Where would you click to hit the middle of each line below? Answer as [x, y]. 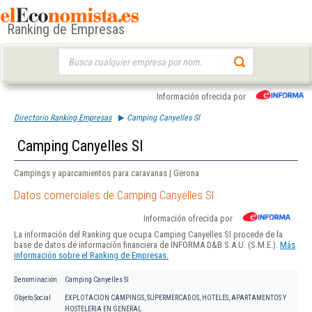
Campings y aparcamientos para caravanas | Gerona [107, 173]
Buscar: [71, 54]
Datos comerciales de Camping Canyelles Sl [114, 195]
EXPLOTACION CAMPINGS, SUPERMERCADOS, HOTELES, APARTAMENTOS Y [175, 298]
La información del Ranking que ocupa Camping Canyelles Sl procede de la [148, 235]
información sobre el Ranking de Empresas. [91, 256]
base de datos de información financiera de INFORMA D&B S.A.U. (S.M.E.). [147, 245]
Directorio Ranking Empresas [63, 118]
